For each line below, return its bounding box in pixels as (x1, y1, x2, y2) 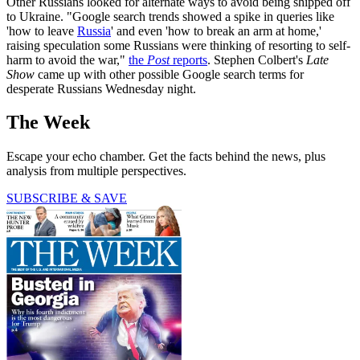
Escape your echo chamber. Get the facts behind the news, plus (6, 149, 325, 164)
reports (170, 52, 207, 67)
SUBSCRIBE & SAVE (6, 191, 127, 206)
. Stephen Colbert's (207, 52, 306, 67)
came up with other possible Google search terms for (35, 67, 304, 81)
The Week (6, 112, 90, 133)
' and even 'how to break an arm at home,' (111, 23, 321, 38)
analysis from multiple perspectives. (6, 164, 186, 178)
